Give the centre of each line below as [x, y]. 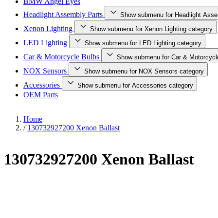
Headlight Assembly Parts [64, 14]
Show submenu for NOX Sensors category [144, 71]
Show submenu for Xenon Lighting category [151, 29]
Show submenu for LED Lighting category [143, 43]
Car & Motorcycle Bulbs [62, 57]
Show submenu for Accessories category [135, 85]
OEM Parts [41, 95]
